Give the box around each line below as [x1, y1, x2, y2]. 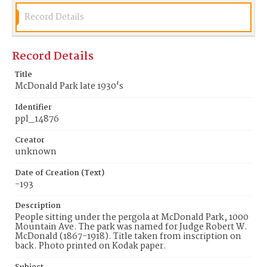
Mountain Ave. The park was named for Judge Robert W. [15, 220, 247, 234]
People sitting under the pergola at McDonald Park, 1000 [15, 210, 249, 225]
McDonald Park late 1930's [15, 79, 123, 94]
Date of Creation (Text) [15, 167, 104, 179]
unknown [15, 145, 57, 159]
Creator [15, 134, 45, 147]
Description [15, 200, 61, 212]
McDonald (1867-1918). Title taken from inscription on [15, 229, 241, 244]
